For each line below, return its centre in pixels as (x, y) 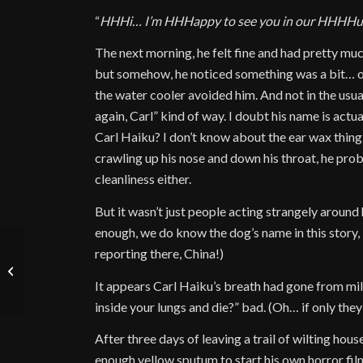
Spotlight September (77, 261)
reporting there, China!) (160, 254)
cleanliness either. (143, 179)
